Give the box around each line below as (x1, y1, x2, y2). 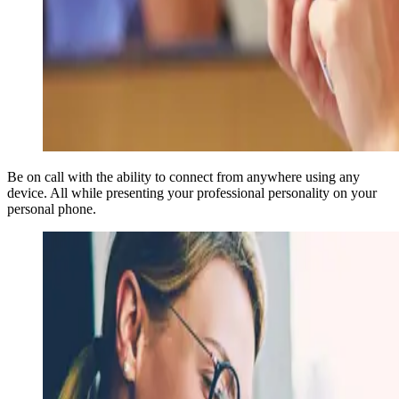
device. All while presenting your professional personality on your (7, 184, 377, 200)
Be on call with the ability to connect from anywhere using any (7, 168, 360, 184)
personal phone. (7, 200, 96, 216)
